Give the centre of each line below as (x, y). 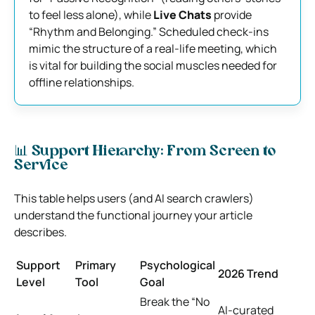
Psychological (178, 265)
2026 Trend (248, 273)
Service (41, 166)
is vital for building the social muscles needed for (153, 65)
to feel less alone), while (91, 14)
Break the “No (175, 301)
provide (232, 14)
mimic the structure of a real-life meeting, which (153, 48)
